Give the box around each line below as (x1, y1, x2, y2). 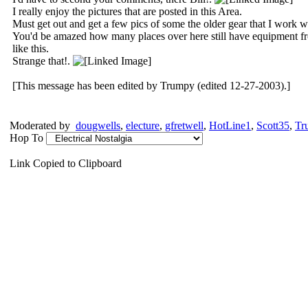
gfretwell (165, 120, 203, 131)
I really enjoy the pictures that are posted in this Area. (12, 5, 242, 17)
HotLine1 (209, 120, 251, 131)
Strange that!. (12, 55, 73, 67)
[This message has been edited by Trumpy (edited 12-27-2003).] (12, 80, 290, 91)
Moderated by (10, 120, 76, 131)
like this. (12, 43, 49, 54)
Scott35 (256, 120, 289, 131)
